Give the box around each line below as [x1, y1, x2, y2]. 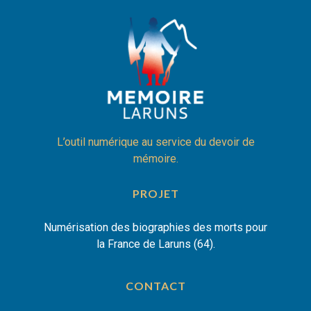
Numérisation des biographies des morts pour [44, 221, 267, 235]
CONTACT [125, 279, 186, 293]
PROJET [132, 187, 179, 201]
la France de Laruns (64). [96, 237, 215, 251]
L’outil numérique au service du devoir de [56, 135, 255, 149]
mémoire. [133, 152, 178, 166]
